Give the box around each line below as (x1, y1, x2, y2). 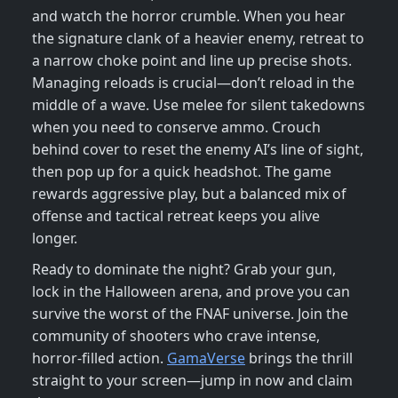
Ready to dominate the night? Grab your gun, (32, 259, 336, 280)
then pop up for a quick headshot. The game (32, 162, 331, 182)
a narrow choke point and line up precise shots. (32, 51, 352, 71)
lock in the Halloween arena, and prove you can (32, 282, 350, 302)
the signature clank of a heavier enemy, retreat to (32, 28, 364, 49)
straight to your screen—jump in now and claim (32, 370, 353, 391)
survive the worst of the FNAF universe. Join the (32, 304, 348, 324)
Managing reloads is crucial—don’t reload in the (32, 73, 354, 93)
